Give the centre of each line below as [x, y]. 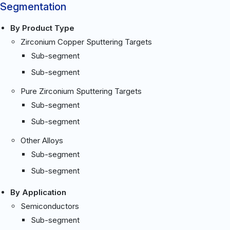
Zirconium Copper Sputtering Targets [86, 42]
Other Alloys [42, 140]
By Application [38, 192]
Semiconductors [50, 206]
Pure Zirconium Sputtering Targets [81, 91]
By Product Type [42, 28]
